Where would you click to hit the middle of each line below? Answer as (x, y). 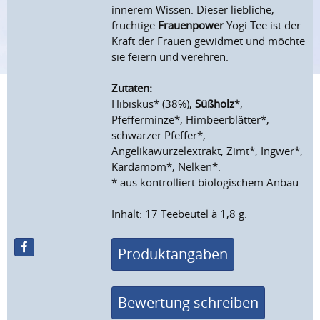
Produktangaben (173, 254)
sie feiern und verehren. (170, 57)
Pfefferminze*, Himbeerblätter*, (191, 120)
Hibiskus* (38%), (154, 104)
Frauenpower (191, 25)
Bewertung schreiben (189, 302)
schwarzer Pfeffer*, (159, 135)
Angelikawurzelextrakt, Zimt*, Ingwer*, (207, 151)
